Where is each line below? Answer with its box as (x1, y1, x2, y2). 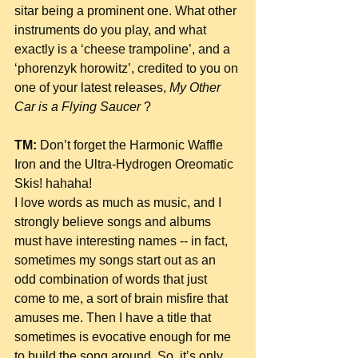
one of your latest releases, (14, 81, 169, 94)
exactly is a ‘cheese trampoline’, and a (14, 42, 233, 56)
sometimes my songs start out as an (14, 253, 219, 267)
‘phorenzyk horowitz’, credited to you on (14, 62, 241, 75)
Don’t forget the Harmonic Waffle (37, 138, 226, 152)
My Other (169, 81, 224, 94)
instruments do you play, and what (14, 23, 209, 37)
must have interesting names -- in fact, (14, 234, 231, 248)
